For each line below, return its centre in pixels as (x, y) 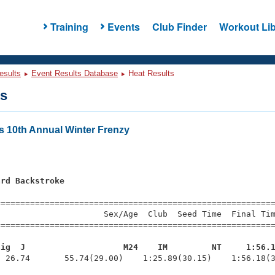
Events (123, 26)
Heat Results (150, 73)
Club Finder (179, 26)
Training (69, 26)
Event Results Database (75, 73)
